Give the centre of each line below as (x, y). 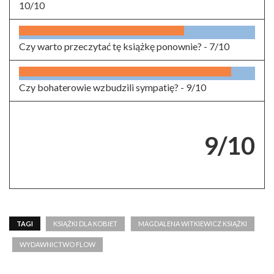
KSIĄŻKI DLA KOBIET (85, 223)
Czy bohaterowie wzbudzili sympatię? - (102, 87)
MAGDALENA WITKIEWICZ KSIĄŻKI (193, 223)
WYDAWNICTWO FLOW (57, 244)
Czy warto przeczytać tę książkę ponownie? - (114, 46)
